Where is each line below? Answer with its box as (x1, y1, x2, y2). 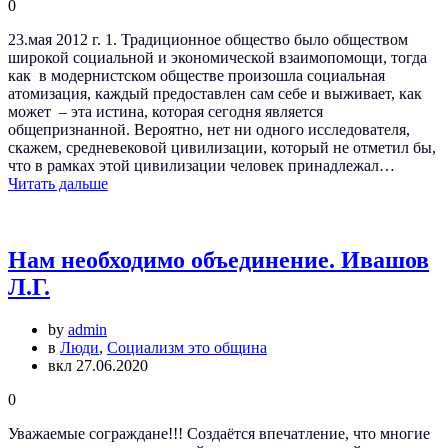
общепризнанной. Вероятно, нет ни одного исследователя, (8, 121, 410, 139)
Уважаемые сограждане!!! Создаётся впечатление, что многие (8, 425, 430, 443)
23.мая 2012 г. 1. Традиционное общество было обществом (8, 31, 408, 49)
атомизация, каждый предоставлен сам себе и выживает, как (8, 85, 422, 103)
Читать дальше (8, 175, 108, 193)
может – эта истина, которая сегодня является (8, 103, 323, 121)
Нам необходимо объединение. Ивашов (8, 247, 429, 274)
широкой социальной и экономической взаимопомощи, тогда (8, 49, 427, 67)
